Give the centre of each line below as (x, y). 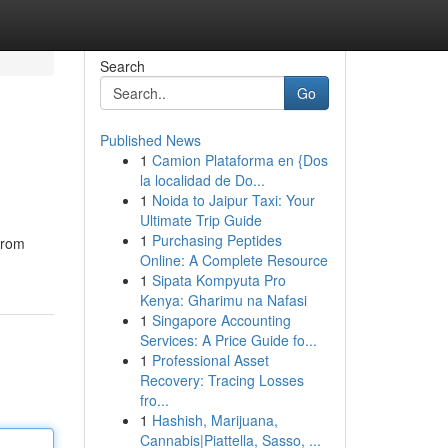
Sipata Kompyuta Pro (218, 280)
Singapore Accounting (221, 320)
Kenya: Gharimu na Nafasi (223, 300)
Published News (150, 140)
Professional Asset (210, 360)
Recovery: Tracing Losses (221, 380)
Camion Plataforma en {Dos (239, 160)
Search (122, 66)
